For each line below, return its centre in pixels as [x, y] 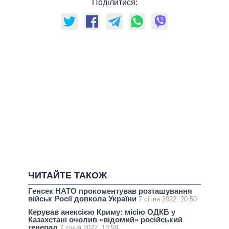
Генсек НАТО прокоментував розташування [110, 191]
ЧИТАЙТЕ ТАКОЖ [67, 176]
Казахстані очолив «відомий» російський [105, 220]
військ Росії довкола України [83, 199]
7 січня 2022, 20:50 [168, 199]
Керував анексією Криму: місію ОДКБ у [102, 212]
